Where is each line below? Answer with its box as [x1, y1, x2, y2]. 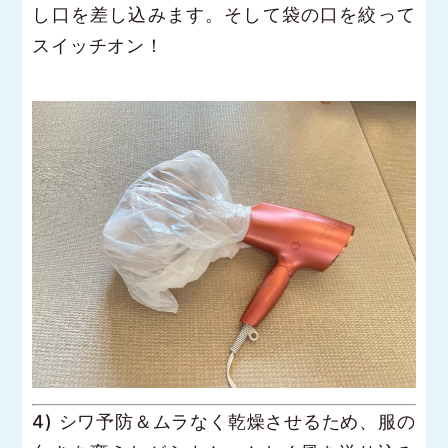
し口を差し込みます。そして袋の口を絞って [32, 3, 416, 25]
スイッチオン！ [32, 34, 164, 56]
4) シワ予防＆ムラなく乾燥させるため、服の [32, 411, 416, 433]
